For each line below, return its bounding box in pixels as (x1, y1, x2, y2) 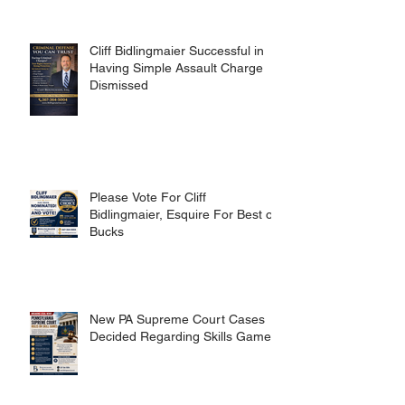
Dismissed (89, 118, 148, 132)
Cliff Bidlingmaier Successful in (89, 83, 264, 98)
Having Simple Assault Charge (89, 100, 263, 115)
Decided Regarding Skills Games (89, 369, 278, 383)
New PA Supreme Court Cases (89, 352, 265, 366)
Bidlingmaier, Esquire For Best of (89, 247, 277, 261)
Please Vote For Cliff (89, 230, 206, 244)
